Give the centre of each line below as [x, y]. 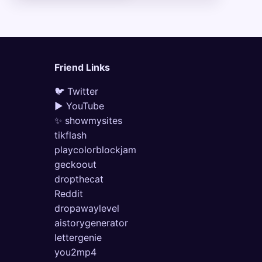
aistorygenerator [91, 223]
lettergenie [78, 237]
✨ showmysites [88, 120]
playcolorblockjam [95, 149]
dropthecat [79, 179]
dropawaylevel [87, 208]
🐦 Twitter [76, 91]
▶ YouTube [79, 106]
